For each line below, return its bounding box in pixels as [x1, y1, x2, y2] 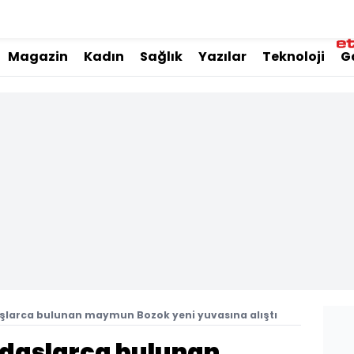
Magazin [8, 47, 68, 66]
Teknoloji [262, 47, 325, 66]
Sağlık [140, 47, 183, 66]
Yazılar [198, 47, 247, 66]
